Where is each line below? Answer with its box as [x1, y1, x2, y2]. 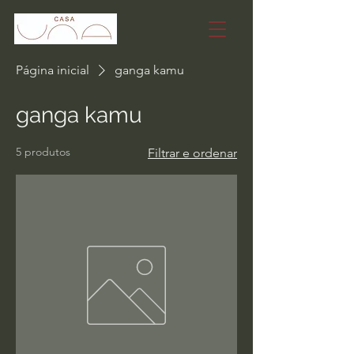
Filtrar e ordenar [148, 145, 237, 160]
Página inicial [16, 62, 89, 77]
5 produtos [16, 145, 70, 159]
